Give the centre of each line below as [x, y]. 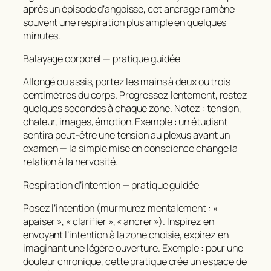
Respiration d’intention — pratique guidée [111, 185]
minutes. [42, 35]
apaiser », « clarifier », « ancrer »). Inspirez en [119, 221]
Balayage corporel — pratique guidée [102, 59]
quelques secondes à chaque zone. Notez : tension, [132, 109]
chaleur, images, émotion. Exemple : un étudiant [126, 122]
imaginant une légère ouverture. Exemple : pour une [133, 248]
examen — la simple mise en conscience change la [131, 149]
